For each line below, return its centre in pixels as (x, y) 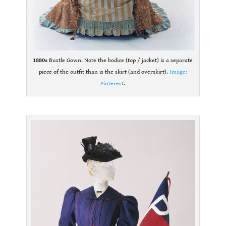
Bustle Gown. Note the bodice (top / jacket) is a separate (120, 60)
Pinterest (112, 83)
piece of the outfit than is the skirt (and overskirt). (104, 72)
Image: (178, 72)
